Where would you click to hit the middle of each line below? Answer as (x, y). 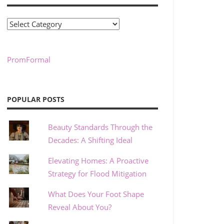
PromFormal (28, 60)
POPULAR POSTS (35, 99)
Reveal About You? (80, 207)
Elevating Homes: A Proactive (98, 161)
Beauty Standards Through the (100, 127)
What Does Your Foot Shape (96, 194)
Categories (24, 24)
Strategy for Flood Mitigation (97, 174)
